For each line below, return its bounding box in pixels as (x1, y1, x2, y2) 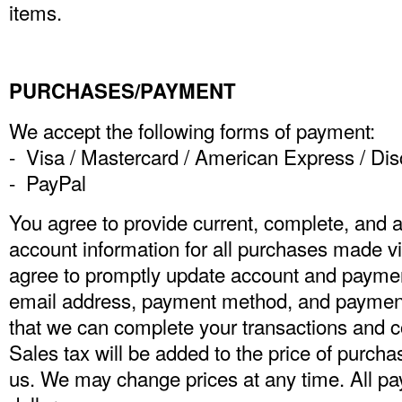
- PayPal (9, 168, 86, 197)
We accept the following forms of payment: (9, 116, 375, 144)
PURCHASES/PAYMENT (9, 76, 236, 105)
